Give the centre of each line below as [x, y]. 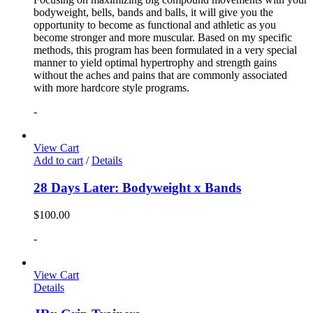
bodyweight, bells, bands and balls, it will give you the [153, 13]
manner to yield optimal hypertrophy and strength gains [155, 63]
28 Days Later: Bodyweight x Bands [137, 187]
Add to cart [58, 161]
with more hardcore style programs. [111, 88]
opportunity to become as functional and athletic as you [155, 25]
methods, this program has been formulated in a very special [165, 50]
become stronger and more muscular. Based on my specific [163, 38]
